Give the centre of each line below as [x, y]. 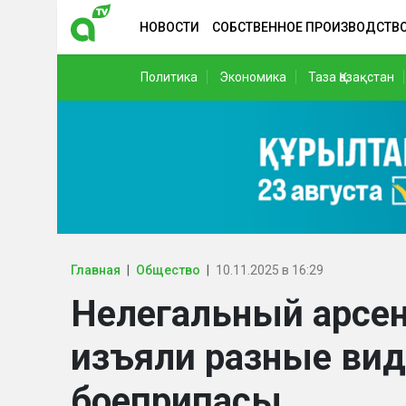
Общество [168, 270]
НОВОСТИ [169, 27]
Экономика [253, 77]
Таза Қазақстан [351, 77]
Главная [96, 270]
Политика [169, 77]
